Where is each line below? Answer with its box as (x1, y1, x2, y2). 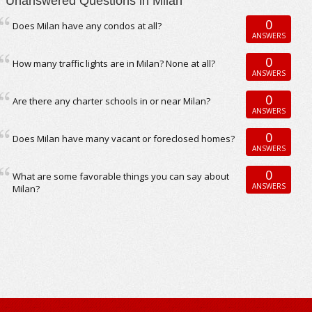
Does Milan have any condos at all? (13, 19, 162, 32)
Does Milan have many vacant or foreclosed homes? (13, 132, 235, 145)
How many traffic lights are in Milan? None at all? (13, 57, 216, 70)
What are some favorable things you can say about (13, 170, 230, 182)
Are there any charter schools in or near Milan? (13, 95, 211, 107)
